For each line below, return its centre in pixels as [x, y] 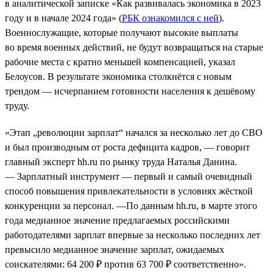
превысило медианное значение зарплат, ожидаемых [115, 249]
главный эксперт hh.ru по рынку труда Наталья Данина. [121, 161]
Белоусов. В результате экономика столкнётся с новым [118, 76]
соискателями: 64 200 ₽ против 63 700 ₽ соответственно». [126, 264]
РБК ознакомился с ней [170, 18]
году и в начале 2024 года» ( [63, 18]
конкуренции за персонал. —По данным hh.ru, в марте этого [131, 205]
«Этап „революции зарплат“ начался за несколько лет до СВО [134, 132]
